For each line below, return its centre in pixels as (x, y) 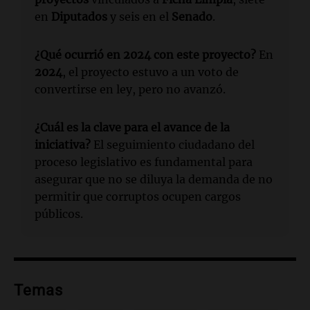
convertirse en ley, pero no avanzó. (130, 90)
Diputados (79, 17)
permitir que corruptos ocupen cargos (138, 197)
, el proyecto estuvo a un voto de (151, 72)
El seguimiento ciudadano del (173, 145)
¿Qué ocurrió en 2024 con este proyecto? (145, 55)
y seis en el (139, 17)
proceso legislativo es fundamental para (144, 162)
